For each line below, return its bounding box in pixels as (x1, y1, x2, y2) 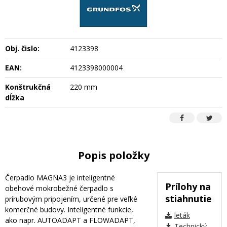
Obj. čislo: (5, 43, 40, 53)
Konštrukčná (5, 82, 51, 92)
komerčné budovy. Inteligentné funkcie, (5, 204, 133, 214)
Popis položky (78, 148, 149, 162)
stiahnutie (165, 192, 212, 205)
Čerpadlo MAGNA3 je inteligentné (5, 172, 115, 182)
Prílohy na (165, 180, 211, 193)
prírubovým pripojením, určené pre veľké (5, 194, 137, 204)
